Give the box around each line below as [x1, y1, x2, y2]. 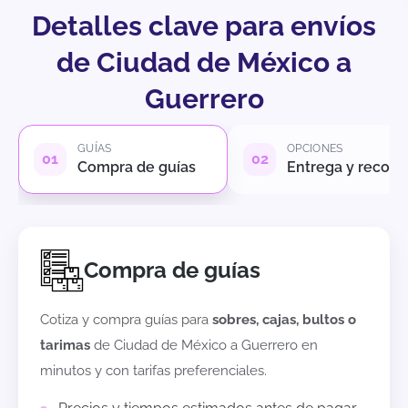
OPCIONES [287, 142, 343, 156]
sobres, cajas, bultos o [212, 311, 356, 329]
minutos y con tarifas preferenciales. [40, 362, 267, 380]
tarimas [40, 337, 90, 354]
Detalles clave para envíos [32, 10, 376, 43]
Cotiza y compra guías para [40, 311, 212, 329]
